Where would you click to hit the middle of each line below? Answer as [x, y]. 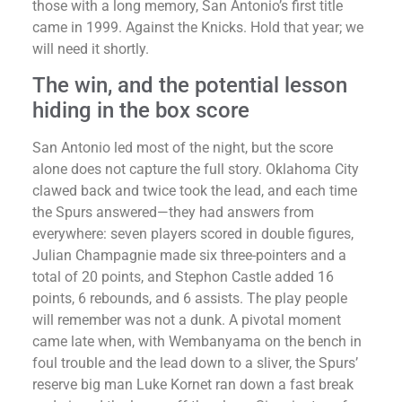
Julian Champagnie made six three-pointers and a [189, 255]
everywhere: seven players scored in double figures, [193, 233]
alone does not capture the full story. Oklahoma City [196, 169]
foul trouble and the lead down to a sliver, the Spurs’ [195, 363]
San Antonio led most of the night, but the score [183, 147]
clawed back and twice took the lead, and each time [195, 190]
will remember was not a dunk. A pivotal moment [187, 319]
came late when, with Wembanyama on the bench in [197, 341]
